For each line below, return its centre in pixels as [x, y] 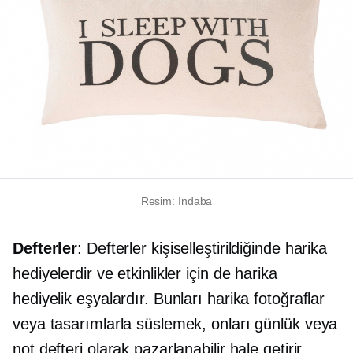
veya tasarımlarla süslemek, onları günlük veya [175, 323]
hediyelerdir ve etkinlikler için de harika [145, 273]
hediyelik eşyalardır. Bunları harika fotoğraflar [169, 298]
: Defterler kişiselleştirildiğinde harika [203, 248]
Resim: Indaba [176, 201]
